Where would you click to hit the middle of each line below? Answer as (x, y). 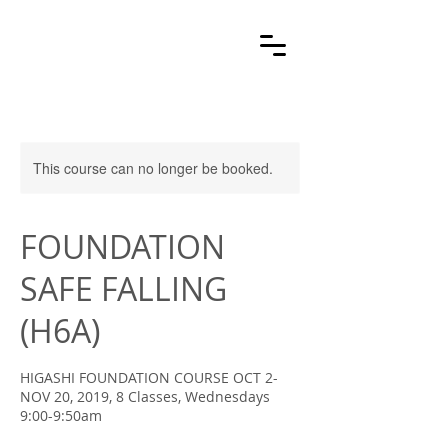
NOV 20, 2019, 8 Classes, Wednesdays (145, 396)
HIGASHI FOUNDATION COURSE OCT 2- (149, 377)
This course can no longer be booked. (153, 168)
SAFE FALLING (123, 288)
